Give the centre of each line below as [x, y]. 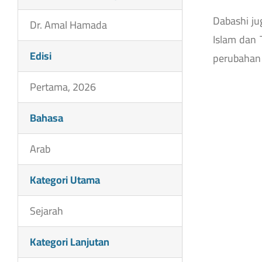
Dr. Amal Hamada [68, 25]
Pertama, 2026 [63, 87]
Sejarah [46, 211]
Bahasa [46, 118]
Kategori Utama [65, 180]
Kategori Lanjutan [69, 242]
